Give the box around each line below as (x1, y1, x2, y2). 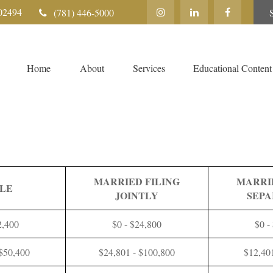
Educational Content (193, 61, 272, 74)
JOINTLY (115, 188, 158, 202)
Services (133, 61, 165, 74)
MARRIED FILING (94, 174, 180, 188)
